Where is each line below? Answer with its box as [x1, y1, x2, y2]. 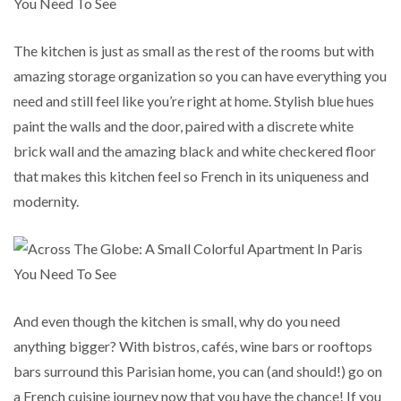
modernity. [13, 192, 79, 209]
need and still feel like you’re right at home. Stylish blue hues [13, 91, 374, 109]
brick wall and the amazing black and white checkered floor [13, 141, 376, 159]
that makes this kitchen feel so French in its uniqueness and [13, 166, 369, 184]
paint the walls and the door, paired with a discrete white [13, 116, 354, 134]
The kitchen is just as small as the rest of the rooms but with [13, 41, 374, 59]
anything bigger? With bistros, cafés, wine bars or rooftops [13, 337, 372, 354]
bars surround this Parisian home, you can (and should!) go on [13, 362, 382, 380]
